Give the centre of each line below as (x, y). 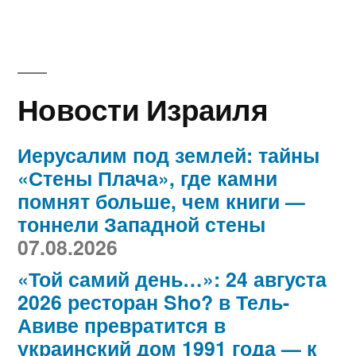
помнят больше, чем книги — (161, 201)
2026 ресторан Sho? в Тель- (153, 302)
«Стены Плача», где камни (147, 178)
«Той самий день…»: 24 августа (172, 279)
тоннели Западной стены (141, 224)
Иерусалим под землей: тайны (168, 155)
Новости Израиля (143, 109)
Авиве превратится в (122, 325)
